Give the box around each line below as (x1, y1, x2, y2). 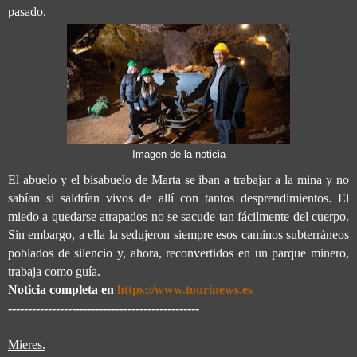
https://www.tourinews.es (117, 282, 253, 296)
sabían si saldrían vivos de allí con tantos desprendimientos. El (8, 190, 349, 205)
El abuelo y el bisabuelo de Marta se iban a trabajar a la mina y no (8, 172, 349, 186)
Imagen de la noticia (131, 149, 226, 161)
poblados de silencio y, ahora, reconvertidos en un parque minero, (8, 245, 349, 260)
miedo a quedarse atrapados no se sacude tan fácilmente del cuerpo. (8, 209, 349, 223)
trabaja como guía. (8, 264, 100, 278)
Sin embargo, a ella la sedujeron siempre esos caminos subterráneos (8, 227, 349, 241)
